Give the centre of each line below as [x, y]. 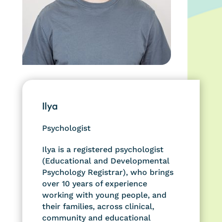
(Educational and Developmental [106, 161]
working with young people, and [104, 195]
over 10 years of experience [94, 183]
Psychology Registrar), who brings [108, 172]
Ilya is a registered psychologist [103, 149]
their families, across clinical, [98, 206]
